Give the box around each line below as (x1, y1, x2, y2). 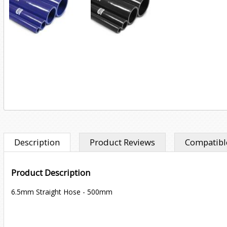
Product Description (11, 167, 90, 179)
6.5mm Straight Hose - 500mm (11, 186, 112, 197)
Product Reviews (89, 136, 155, 148)
